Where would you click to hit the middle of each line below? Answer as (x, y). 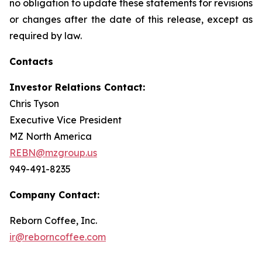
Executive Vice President (65, 120)
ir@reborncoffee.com (58, 237)
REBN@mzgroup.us (53, 152)
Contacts (31, 61)
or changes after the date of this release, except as (131, 19)
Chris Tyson (34, 103)
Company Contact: (54, 194)
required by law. (46, 35)
